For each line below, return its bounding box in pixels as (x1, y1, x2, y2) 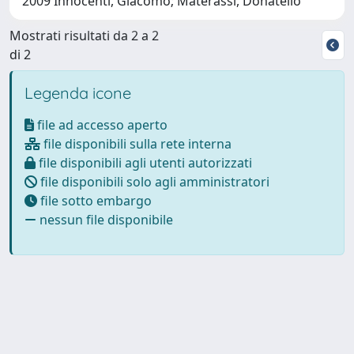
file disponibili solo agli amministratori (37, 172, 269, 190)
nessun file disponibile (36, 210, 173, 228)
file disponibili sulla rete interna (40, 134, 232, 153)
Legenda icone (24, 82, 131, 103)
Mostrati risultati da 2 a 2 (9, 26, 159, 44)
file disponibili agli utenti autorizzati (36, 153, 252, 171)
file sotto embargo (37, 191, 152, 209)
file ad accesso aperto (34, 115, 168, 134)
